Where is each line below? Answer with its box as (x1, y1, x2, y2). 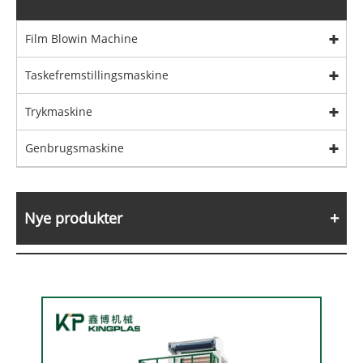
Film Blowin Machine (25, 30, 138, 46)
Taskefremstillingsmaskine (25, 66, 169, 83)
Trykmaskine (25, 103, 92, 119)
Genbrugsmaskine (25, 139, 124, 156)
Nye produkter (24, 207, 122, 228)
